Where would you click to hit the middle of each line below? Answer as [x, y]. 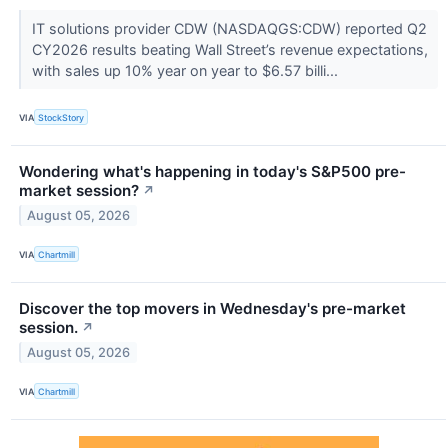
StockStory [61, 117]
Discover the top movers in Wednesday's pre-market [212, 309]
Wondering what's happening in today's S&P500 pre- [212, 172]
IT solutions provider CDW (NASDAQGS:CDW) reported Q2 [229, 28]
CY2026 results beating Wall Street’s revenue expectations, [229, 49]
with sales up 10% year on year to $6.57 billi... [186, 70]
